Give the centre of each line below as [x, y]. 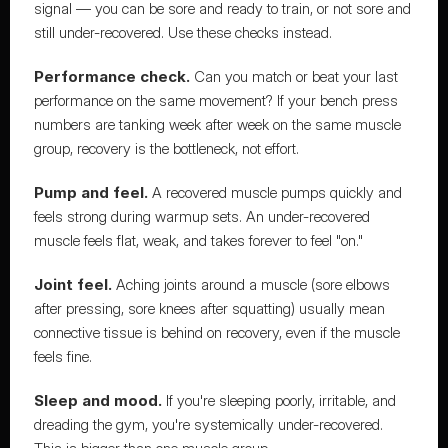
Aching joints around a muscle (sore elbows [250, 284]
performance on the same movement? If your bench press [215, 100]
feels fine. [62, 356]
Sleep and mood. [97, 400]
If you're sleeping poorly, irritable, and [278, 400]
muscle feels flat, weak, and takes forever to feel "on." [198, 240]
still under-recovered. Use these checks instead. [182, 32]
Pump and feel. [90, 192]
